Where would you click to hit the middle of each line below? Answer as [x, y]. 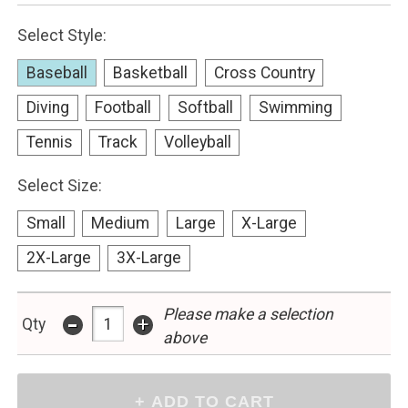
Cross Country [264, 73]
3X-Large [149, 258]
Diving [47, 108]
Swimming [295, 108]
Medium [121, 224]
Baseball [56, 73]
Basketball [151, 73]
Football [123, 108]
